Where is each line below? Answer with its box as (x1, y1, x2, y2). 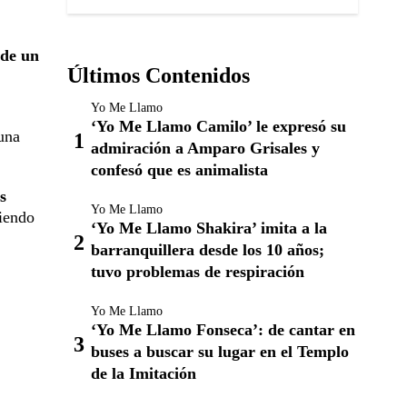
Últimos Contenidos (67, 64, 250, 87)
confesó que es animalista (91, 161, 268, 179)
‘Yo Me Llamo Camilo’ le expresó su (91, 117, 346, 135)
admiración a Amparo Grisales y (91, 139, 320, 157)
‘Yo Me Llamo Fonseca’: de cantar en (91, 321, 355, 339)
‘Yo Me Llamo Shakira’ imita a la (91, 219, 327, 237)
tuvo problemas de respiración (91, 263, 304, 281)
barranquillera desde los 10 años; (91, 241, 324, 259)
